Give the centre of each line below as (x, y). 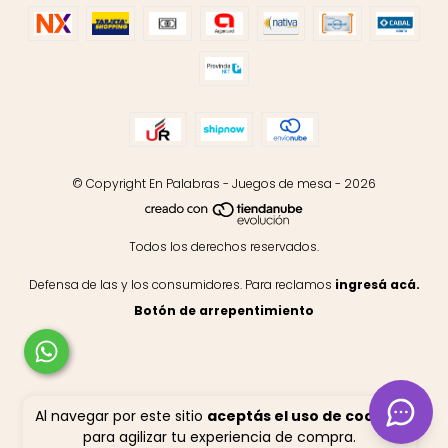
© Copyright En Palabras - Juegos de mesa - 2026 (224, 183)
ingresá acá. (377, 285)
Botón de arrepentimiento (224, 311)
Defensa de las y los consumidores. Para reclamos (180, 285)
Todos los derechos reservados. (224, 247)
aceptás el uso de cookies (305, 416)
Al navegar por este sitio (120, 416)
